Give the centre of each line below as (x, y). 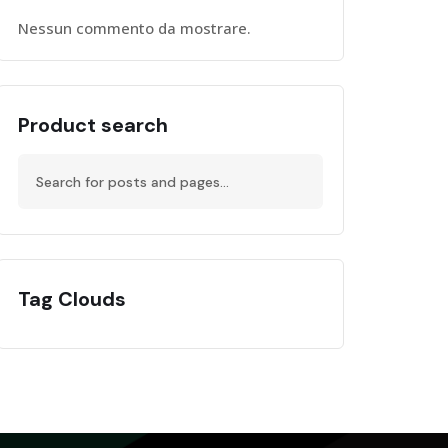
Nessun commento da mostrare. (135, 28)
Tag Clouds (72, 299)
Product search (93, 125)
